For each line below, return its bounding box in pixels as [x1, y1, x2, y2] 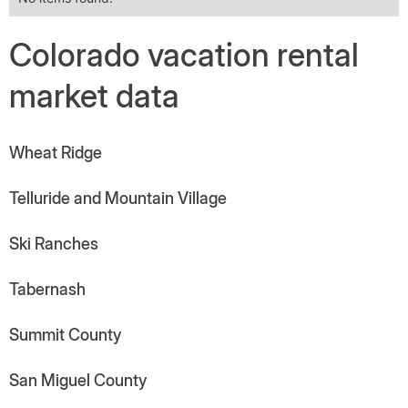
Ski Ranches [9, 233, 98, 253]
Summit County [9, 324, 121, 344]
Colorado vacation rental [9, 35, 359, 74]
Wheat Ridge [9, 142, 102, 162]
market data [9, 76, 179, 115]
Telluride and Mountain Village [9, 188, 227, 208]
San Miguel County [9, 370, 147, 390]
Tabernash [9, 279, 86, 299]
